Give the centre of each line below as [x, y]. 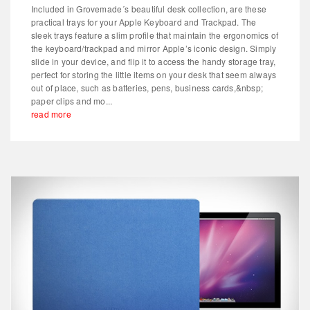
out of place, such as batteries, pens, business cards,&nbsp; [147, 87]
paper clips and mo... [72, 100]
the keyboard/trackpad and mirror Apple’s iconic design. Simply [154, 48]
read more [51, 113]
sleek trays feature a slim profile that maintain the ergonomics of [155, 35]
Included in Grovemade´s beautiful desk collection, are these [149, 8]
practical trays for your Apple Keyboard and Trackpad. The [144, 21]
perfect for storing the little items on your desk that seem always [154, 74]
